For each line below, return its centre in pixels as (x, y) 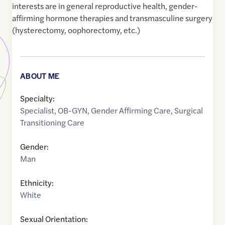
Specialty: (37, 98)
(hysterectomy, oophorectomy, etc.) (76, 30)
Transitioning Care (52, 123)
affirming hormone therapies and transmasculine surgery (112, 18)
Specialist (37, 110)
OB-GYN (73, 110)
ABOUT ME (40, 76)
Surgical (189, 110)
